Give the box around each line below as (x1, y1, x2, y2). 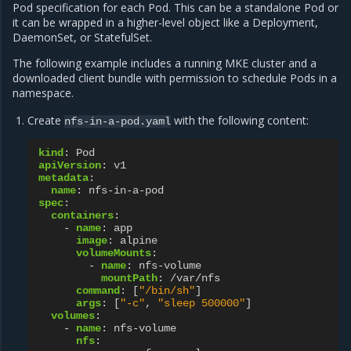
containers (51, 209, 114, 223)
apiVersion (38, 159, 102, 172)
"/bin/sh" (139, 284, 196, 298)
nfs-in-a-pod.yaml (64, 115, 172, 128)
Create (27, 113, 65, 128)
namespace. (13, 85, 74, 101)
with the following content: (171, 113, 309, 128)
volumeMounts (76, 247, 152, 260)
